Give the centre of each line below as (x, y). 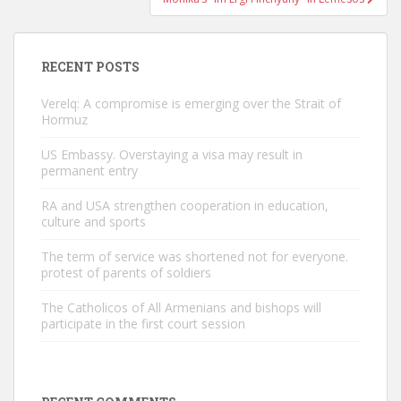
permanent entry (90, 171)
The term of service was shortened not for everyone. (195, 256)
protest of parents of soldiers (126, 273)
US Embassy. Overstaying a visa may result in (172, 154)
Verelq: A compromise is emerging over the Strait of (191, 103)
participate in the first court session (143, 324)
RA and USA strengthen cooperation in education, (185, 205)
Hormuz (64, 119)
